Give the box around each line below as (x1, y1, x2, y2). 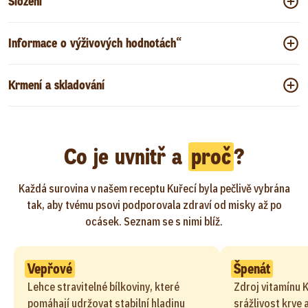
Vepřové (27, 260, 72, 278)
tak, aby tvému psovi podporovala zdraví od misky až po (26, 198, 282, 212)
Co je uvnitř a (64, 142, 188, 171)
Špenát (234, 260, 270, 278)
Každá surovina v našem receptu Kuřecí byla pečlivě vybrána (18, 181, 290, 195)
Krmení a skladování (8, 77, 104, 93)
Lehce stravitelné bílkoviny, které (27, 280, 179, 294)
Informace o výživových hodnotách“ (8, 35, 181, 52)
